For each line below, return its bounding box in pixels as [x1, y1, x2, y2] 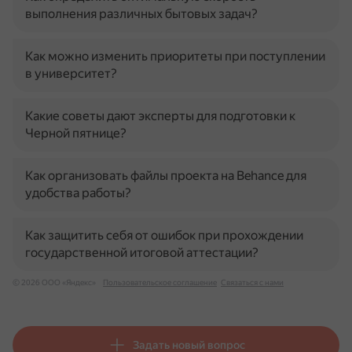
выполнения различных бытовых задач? [25, 6, 258, 21]
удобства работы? [25, 185, 131, 200]
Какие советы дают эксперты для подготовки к [25, 108, 295, 123]
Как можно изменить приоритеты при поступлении [25, 49, 325, 64]
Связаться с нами [221, 278, 284, 287]
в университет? [25, 66, 117, 81]
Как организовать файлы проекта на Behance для [25, 168, 306, 183]
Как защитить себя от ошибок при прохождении [25, 228, 303, 243]
